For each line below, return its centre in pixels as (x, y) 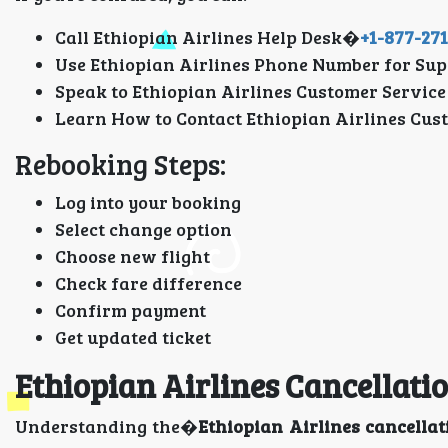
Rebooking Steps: (120, 164)
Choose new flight (132, 256)
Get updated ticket (133, 337)
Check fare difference (148, 283)
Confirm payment (130, 310)
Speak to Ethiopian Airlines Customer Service (250, 91)
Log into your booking (148, 202)
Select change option (143, 229)
